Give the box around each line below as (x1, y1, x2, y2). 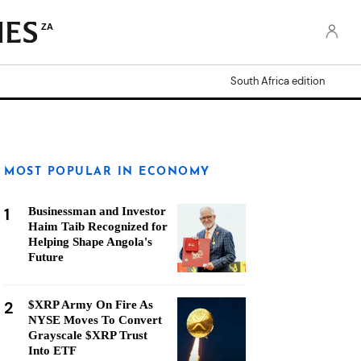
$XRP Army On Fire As (28, 298, 153, 311)
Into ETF (28, 344, 77, 357)
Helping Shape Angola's (28, 235, 152, 248)
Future (28, 251, 64, 263)
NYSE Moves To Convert (28, 313, 162, 326)
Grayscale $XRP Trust (28, 329, 147, 342)
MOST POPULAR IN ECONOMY (4, 166, 210, 178)
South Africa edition (230, 74, 325, 88)
